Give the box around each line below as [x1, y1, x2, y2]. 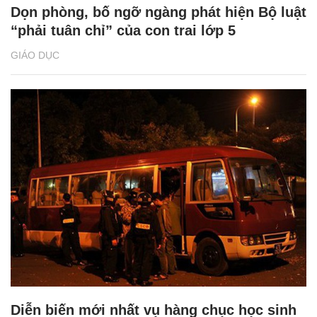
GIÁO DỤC [11, 50, 59, 62]
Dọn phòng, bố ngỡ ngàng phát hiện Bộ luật [11, 4, 306, 21]
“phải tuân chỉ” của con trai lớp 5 [11, 23, 236, 39]
